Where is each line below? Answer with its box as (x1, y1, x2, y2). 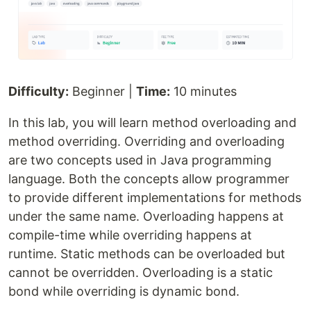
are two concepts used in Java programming (8, 153, 271, 168)
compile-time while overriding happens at (8, 228, 252, 243)
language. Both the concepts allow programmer (8, 171, 289, 187)
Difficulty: (8, 84, 69, 99)
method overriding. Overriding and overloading (8, 134, 285, 149)
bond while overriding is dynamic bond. (8, 284, 239, 299)
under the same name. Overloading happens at (8, 209, 284, 224)
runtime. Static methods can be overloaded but (8, 246, 285, 262)
